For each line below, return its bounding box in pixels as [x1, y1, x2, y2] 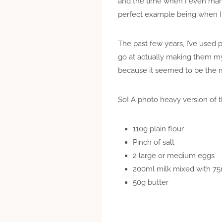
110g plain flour [133, 124, 184, 133]
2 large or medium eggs [133, 151, 215, 160]
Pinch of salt [133, 137, 174, 147]
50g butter [133, 177, 168, 187]
